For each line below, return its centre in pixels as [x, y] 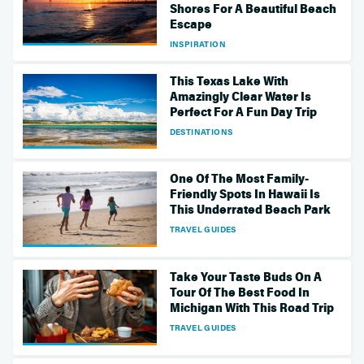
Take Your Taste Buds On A [245, 277]
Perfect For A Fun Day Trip [243, 112]
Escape [191, 24]
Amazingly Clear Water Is [240, 96]
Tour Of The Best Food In [239, 293]
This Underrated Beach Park [250, 210]
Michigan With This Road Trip [251, 308]
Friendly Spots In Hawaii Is [245, 195]
